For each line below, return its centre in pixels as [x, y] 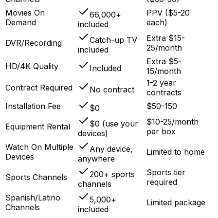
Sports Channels [36, 177]
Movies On [25, 13]
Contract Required [39, 88]
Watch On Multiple [39, 147]
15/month [164, 71]
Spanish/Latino [33, 198]
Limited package [176, 203]
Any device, [111, 149]
